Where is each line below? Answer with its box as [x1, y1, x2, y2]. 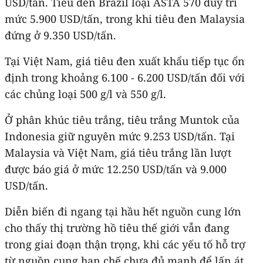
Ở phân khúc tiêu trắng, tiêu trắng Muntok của [5, 112, 240, 127]
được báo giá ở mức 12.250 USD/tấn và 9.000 [5, 161, 227, 176]
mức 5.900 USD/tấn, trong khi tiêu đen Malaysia [5, 11, 245, 26]
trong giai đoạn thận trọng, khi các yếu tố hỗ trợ [5, 237, 245, 251]
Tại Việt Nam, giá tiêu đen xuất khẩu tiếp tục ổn [5, 53, 245, 68]
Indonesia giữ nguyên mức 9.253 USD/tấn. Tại [5, 129, 235, 143]
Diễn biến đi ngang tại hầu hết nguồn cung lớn [5, 204, 241, 218]
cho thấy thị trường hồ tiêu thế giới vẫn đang [5, 220, 230, 235]
